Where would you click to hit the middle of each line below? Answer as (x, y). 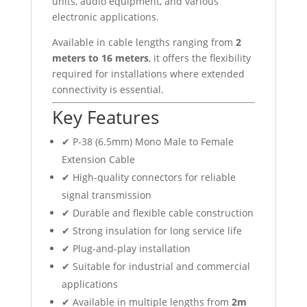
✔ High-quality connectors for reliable (148, 177)
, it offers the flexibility (199, 58)
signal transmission (106, 195)
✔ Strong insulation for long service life (151, 230)
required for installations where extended (148, 73)
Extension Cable (98, 159)
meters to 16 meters (100, 58)
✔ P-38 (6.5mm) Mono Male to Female (147, 141)
